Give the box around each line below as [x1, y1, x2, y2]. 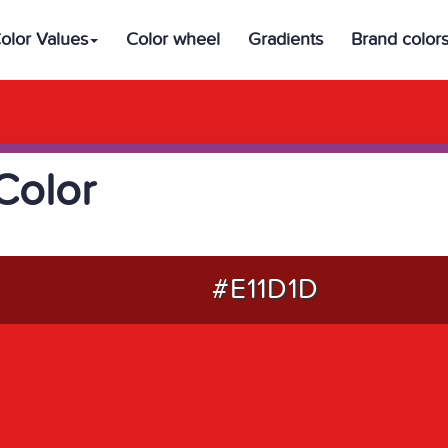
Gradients [248, 29, 323, 50]
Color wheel [126, 29, 220, 50]
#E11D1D [212, 273, 319, 306]
